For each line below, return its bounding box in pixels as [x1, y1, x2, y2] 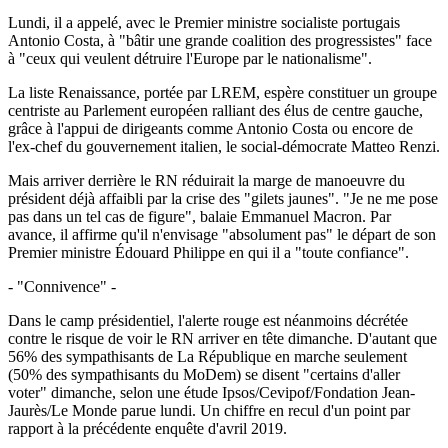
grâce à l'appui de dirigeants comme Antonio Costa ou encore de [8, 119, 413, 137]
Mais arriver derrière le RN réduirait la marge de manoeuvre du [8, 171, 405, 189]
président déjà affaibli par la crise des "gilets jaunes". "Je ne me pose [8, 189, 438, 207]
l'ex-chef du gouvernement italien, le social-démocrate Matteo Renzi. [8, 137, 440, 155]
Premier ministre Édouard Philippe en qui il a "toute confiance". [8, 243, 409, 261]
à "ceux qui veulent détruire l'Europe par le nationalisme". [8, 49, 372, 67]
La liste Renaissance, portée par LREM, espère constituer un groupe [8, 83, 437, 101]
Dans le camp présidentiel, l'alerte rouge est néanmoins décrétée [8, 311, 408, 329]
